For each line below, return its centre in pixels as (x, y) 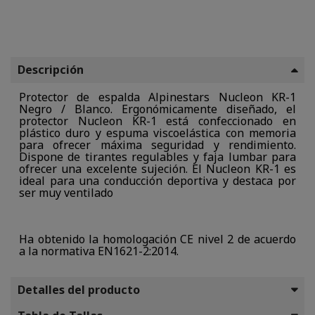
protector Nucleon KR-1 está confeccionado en (157, 121)
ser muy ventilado (66, 193)
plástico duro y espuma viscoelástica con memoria (157, 133)
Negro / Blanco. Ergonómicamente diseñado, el (157, 109)
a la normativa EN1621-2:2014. (99, 251)
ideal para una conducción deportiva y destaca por (157, 181)
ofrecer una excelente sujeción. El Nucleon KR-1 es (157, 169)
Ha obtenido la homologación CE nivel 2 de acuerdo (157, 239)
